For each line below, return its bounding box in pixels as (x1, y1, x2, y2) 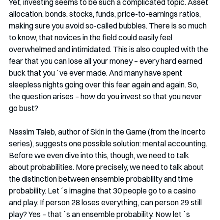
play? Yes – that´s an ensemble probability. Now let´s (9, 209, 192, 219)
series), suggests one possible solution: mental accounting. (9, 138, 209, 148)
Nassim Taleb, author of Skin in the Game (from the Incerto (9, 126, 207, 137)
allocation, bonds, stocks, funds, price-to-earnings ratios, (9, 8, 202, 19)
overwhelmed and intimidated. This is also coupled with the (9, 44, 210, 54)
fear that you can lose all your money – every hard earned (9, 55, 204, 66)
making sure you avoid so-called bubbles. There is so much (9, 20, 208, 30)
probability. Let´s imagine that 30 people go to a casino (9, 185, 197, 195)
